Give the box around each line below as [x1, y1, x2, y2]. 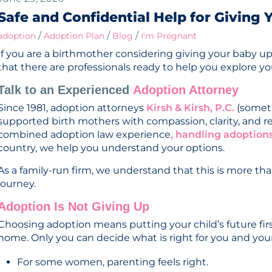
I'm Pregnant [141, 30, 197, 41]
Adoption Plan [44, 30, 104, 41]
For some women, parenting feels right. [17, 256, 211, 268]
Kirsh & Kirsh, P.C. [146, 101, 234, 114]
